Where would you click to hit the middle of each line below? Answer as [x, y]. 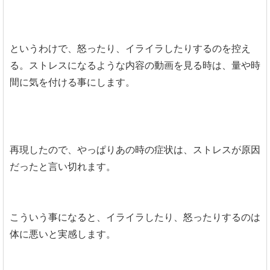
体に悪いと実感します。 [63, 234]
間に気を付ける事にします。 [72, 82]
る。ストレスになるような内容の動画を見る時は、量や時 [135, 65]
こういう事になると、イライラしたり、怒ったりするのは [135, 217]
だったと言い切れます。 [63, 166]
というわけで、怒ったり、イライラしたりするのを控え [130, 48]
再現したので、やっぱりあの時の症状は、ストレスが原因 [135, 149]
